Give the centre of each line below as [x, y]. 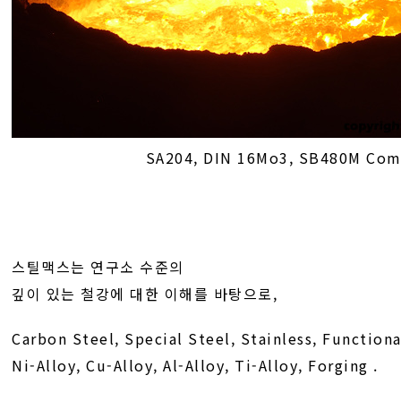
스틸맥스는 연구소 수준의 [98, 267]
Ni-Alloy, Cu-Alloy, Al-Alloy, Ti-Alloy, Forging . [195, 365]
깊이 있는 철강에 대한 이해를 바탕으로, [145, 294]
